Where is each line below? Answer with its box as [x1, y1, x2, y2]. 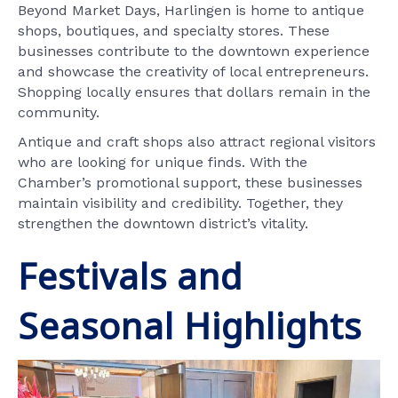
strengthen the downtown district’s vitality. [18, 214, 308, 232]
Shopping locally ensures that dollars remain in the [18, 83, 370, 100]
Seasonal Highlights [18, 300, 362, 350]
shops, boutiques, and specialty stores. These [18, 21, 330, 39]
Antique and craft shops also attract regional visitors [18, 132, 376, 150]
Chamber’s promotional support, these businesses [18, 173, 362, 191]
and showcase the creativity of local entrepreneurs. [18, 62, 369, 80]
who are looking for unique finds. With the [18, 153, 307, 171]
